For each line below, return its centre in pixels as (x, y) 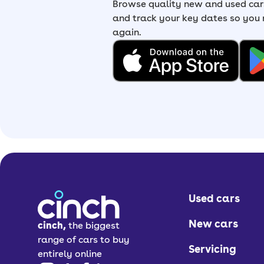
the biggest (94, 225)
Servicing (213, 249)
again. (127, 32)
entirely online (70, 254)
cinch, (52, 225)
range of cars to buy (84, 240)
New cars (214, 224)
